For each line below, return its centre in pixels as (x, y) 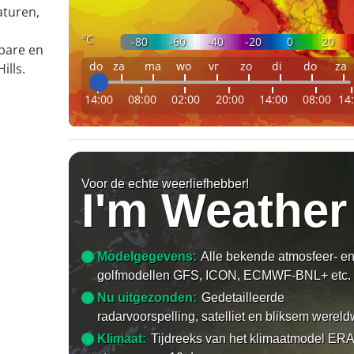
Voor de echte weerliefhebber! (166, 183)
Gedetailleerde (243, 297)
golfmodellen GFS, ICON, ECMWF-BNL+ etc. (224, 275)
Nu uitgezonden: (147, 297)
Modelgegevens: (147, 256)
